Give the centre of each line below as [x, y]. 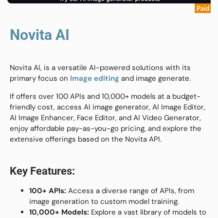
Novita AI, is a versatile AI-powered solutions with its [100, 68]
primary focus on [40, 79]
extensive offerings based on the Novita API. [86, 139]
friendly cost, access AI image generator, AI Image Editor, [108, 107]
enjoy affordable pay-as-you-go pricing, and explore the [106, 128]
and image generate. [155, 79]
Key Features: [42, 171]
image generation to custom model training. [104, 202]
